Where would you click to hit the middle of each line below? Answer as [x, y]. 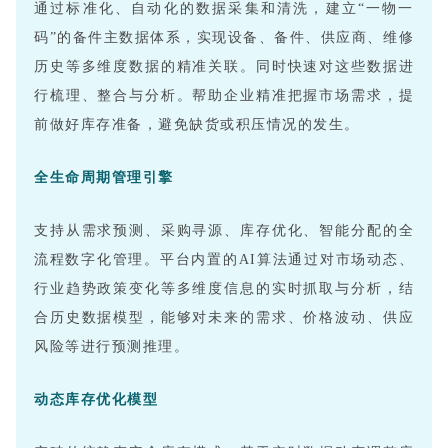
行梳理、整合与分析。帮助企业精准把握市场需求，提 [224, 96]
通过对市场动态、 [351, 260]
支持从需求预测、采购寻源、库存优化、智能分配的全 [224, 231]
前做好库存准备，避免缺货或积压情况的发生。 [197, 125]
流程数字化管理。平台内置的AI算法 [161, 260]
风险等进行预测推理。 [111, 347]
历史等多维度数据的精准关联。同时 [161, 67]
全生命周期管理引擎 [104, 178]
